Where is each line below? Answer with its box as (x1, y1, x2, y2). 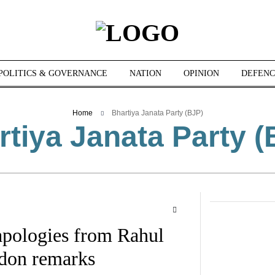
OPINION (184, 68, 219, 78)
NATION (130, 68, 161, 78)
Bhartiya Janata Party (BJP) (109, 108, 203, 117)
